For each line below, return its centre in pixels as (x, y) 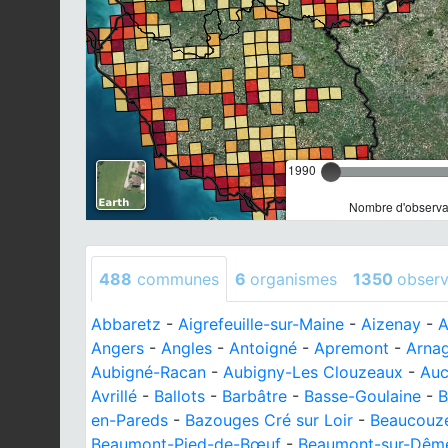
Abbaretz (126, 324)
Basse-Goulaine (362, 396)
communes (175, 279)
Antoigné (263, 348)
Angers (117, 348)
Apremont (351, 348)
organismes (293, 279)
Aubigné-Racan (148, 372)
